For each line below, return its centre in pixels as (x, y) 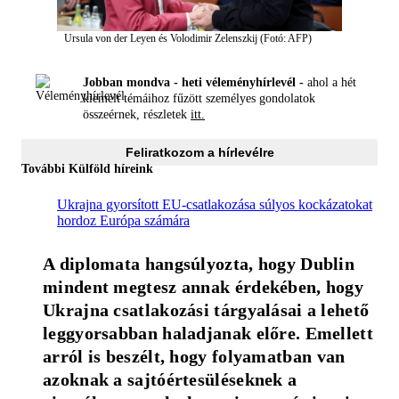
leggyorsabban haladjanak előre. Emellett (208, 333)
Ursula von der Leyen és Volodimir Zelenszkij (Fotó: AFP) (188, 38)
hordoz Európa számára (123, 220)
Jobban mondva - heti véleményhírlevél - (193, 83)
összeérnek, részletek (137, 115)
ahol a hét (330, 83)
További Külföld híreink (87, 168)
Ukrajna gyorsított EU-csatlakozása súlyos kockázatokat (215, 204)
